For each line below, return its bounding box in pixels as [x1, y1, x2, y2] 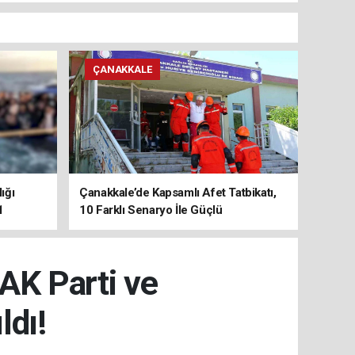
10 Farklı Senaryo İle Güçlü [79, 202, 223, 217]
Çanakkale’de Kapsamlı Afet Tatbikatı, [79, 185, 277, 200]
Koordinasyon [79, 219, 153, 235]
